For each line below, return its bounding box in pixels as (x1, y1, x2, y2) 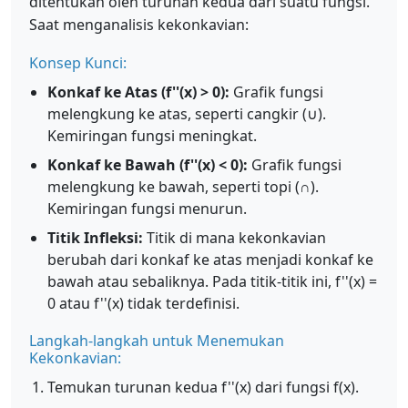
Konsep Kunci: (29, 53, 127, 73)
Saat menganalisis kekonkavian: (29, 15, 249, 35)
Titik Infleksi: (47, 228, 143, 248)
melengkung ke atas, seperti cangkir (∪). (47, 104, 326, 124)
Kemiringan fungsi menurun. (47, 199, 247, 219)
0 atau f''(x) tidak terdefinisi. (47, 293, 240, 313)
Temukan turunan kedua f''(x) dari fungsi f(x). (47, 377, 359, 397)
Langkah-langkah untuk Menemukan (29, 331, 284, 351)
